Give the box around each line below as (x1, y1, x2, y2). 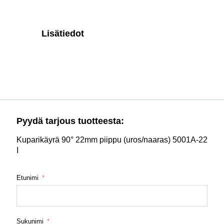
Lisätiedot (41, 28, 84, 38)
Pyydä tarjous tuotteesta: (16, 115, 124, 126)
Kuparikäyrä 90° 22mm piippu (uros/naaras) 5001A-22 (16, 135, 207, 144)
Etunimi (16, 173, 38, 181)
